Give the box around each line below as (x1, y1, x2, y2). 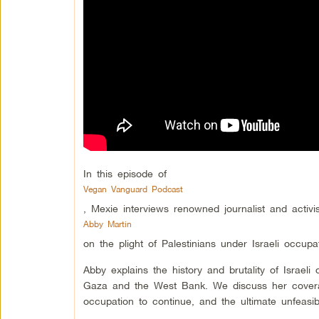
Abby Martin (83, 219, 132, 229)
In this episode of (83, 167, 167, 179)
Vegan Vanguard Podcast (83, 184, 183, 194)
